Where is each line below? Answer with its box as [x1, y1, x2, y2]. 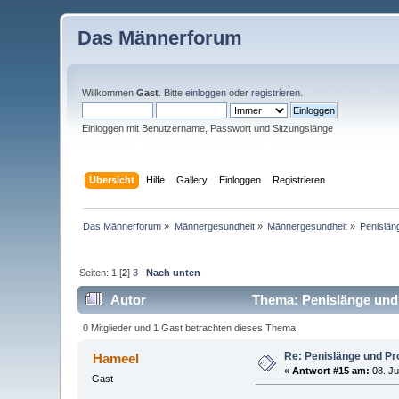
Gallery [175, 174, 208, 185]
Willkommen [82, 87, 137, 98]
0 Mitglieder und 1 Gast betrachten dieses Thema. [82, 322, 298, 333]
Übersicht [88, 174, 134, 185]
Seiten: [79, 266, 112, 278]
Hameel [92, 350, 139, 366]
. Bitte [159, 87, 186, 98]
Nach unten [146, 266, 201, 278]
